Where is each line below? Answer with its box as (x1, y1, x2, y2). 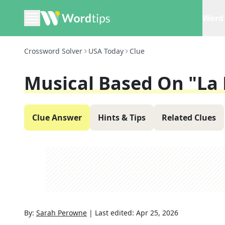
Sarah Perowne (36, 208, 87, 217)
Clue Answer (32, 112, 82, 123)
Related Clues (162, 112, 216, 123)
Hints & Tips (98, 112, 146, 123)
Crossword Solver (24, 46, 82, 56)
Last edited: (95, 208, 136, 217)
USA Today (88, 46, 124, 56)
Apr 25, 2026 (136, 208, 178, 217)
